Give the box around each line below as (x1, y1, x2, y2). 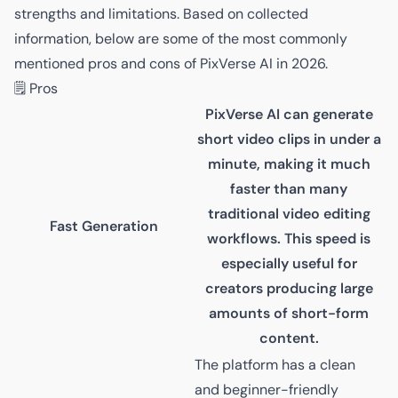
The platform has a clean (195, 354, 355, 374)
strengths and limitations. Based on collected (14, 4, 308, 23)
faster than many (230, 179, 347, 198)
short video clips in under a (196, 129, 381, 148)
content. (259, 328, 319, 347)
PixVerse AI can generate (204, 104, 373, 123)
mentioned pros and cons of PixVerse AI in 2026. (14, 53, 328, 73)
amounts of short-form (209, 303, 369, 322)
